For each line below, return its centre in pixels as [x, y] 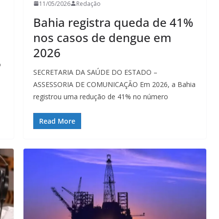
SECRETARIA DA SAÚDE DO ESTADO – [95, 72]
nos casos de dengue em [102, 37]
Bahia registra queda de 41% [113, 22]
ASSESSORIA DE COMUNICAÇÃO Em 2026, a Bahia [114, 84]
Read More [57, 121]
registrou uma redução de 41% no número [101, 96]
